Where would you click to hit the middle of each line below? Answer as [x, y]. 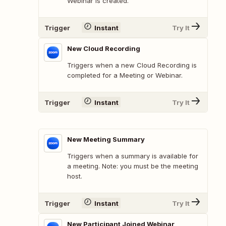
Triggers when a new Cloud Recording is [132, 65]
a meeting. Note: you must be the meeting [133, 166]
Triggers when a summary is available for [133, 156]
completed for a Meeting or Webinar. [125, 75]
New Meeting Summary [106, 139]
